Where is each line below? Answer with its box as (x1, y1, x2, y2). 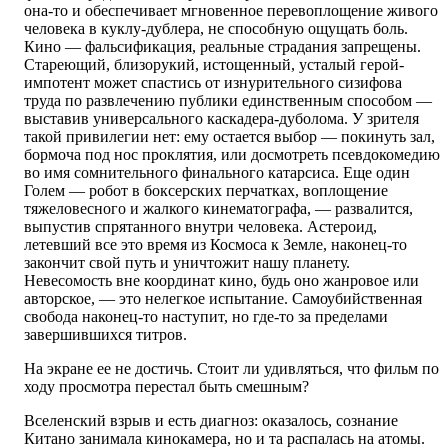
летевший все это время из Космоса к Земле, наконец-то (24, 236, 407, 254)
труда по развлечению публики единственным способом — (24, 92, 432, 110)
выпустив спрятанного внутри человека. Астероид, (24, 218, 377, 236)
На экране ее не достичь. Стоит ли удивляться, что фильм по (24, 360, 439, 378)
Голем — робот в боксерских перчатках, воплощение (24, 182, 388, 200)
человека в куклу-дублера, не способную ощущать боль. (24, 20, 408, 38)
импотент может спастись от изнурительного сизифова (24, 74, 402, 92)
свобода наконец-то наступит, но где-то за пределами (24, 308, 388, 326)
